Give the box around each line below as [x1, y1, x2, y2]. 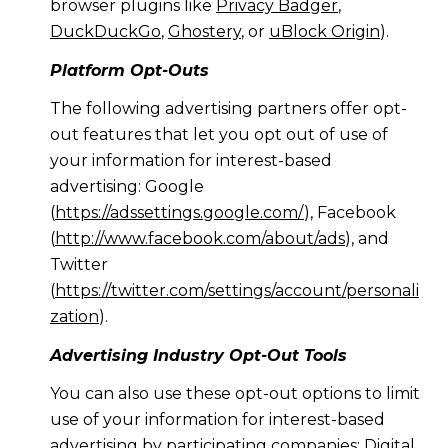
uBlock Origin [268, 22, 380, 42]
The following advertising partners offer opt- [49, 99, 407, 119]
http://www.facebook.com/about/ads [54, 229, 345, 249]
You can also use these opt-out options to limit [49, 384, 420, 404]
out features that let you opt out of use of [49, 125, 388, 145]
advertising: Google [49, 177, 204, 197]
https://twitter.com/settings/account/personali [54, 281, 419, 301]
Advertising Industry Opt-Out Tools [49, 345, 347, 365]
